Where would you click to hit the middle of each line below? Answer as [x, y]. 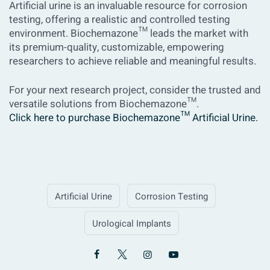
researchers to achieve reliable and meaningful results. [133, 61]
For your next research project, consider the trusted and [135, 90]
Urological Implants [131, 224]
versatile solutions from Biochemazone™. [104, 104]
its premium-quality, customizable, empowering [117, 48]
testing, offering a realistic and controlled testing [120, 20]
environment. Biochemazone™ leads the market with [129, 34]
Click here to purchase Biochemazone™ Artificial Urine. [133, 118]
